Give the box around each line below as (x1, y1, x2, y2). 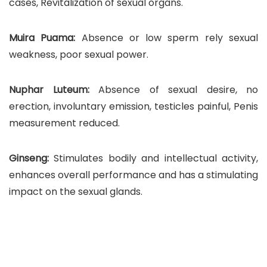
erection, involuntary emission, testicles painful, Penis (9, 100, 258, 113)
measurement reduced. (9, 116, 120, 130)
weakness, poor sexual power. (9, 48, 148, 61)
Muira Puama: (9, 31, 76, 45)
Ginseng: (9, 151, 49, 165)
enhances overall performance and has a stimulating (9, 168, 258, 182)
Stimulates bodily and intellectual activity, (49, 151, 258, 165)
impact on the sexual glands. (9, 185, 142, 198)
